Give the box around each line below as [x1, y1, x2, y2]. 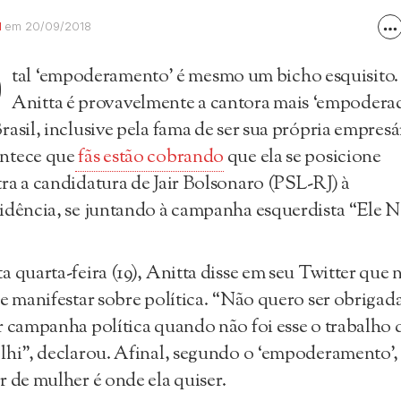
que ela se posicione [224, 144, 381, 171]
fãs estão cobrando [74, 144, 225, 171]
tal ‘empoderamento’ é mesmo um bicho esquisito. [12, 64, 398, 90]
